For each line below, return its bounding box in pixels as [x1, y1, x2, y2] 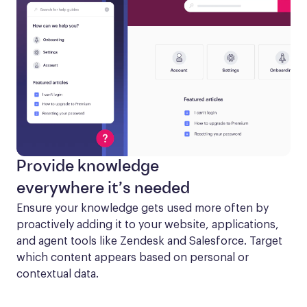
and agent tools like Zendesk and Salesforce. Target [16, 235, 282, 247]
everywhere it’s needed [16, 180, 190, 197]
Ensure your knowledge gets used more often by [16, 202, 269, 214]
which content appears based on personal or [16, 251, 249, 263]
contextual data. [16, 268, 99, 280]
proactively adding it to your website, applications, [16, 219, 279, 230]
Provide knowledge [16, 158, 159, 175]
